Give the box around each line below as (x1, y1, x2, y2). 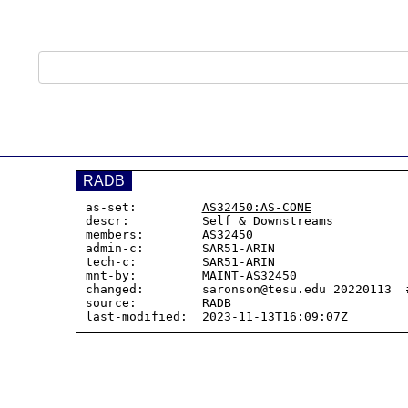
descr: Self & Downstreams (85, 214, 333, 228)
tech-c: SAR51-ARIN (85, 255, 275, 269)
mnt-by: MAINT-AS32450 (85, 269, 297, 282)
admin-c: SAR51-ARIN (85, 241, 275, 255)
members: (85, 228, 202, 241)
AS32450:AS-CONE (201, 200, 311, 214)
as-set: (85, 200, 202, 214)
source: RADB (85, 296, 231, 310)
